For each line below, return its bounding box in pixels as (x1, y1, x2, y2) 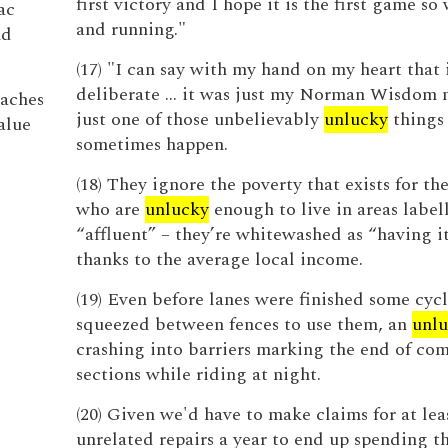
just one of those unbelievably (75, 106, 324, 133)
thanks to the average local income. (75, 246, 363, 273)
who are (75, 196, 145, 223)
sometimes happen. (75, 131, 228, 158)
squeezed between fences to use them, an (75, 311, 412, 338)
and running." (75, 16, 186, 43)
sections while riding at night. (75, 361, 321, 388)
